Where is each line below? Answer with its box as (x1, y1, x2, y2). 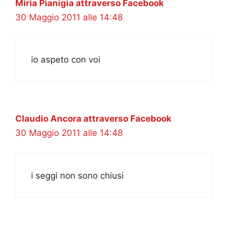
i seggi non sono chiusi (31, 170, 124, 181)
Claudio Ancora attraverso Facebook (15, 113, 172, 124)
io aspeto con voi (31, 54, 100, 65)
